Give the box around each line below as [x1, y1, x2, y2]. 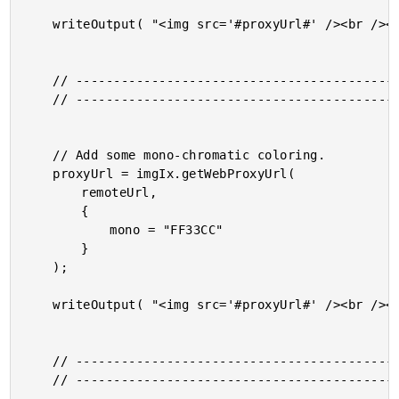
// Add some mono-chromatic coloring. [24, 148, 53, 162]
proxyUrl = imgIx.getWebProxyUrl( [24, 167, 53, 181]
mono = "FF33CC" [24, 223, 110, 237]
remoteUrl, [24, 185, 82, 199]
